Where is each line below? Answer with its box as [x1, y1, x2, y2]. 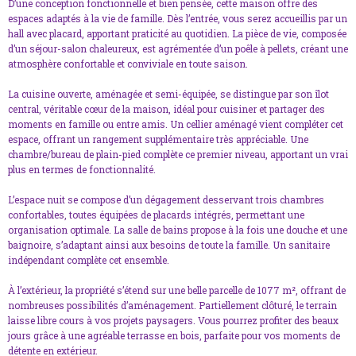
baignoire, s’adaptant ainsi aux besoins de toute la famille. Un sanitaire [8, 238, 330, 252]
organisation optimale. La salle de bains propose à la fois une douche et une [8, 223, 347, 237]
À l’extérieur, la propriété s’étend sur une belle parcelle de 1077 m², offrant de [8, 284, 346, 297]
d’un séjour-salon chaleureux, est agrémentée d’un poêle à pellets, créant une [8, 42, 348, 56]
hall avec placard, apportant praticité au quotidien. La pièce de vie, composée [8, 27, 346, 41]
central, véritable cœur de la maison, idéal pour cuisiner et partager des [8, 103, 325, 116]
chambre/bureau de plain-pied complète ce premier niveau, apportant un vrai [8, 148, 348, 161]
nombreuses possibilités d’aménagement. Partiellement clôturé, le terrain [8, 299, 337, 312]
